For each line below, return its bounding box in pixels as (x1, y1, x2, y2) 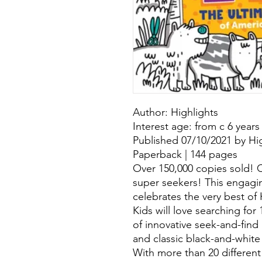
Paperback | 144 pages (133, 148, 237, 161)
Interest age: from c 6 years (133, 120, 260, 133)
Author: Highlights (133, 106, 218, 119)
